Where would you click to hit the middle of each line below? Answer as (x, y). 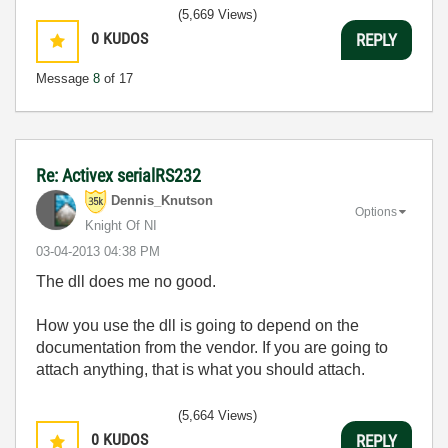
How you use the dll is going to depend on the (197, 325)
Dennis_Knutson (162, 201)
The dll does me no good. (126, 281)
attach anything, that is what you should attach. (200, 369)
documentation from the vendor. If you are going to (212, 347)
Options (376, 211)
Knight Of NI (121, 225)
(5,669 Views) (217, 14)
